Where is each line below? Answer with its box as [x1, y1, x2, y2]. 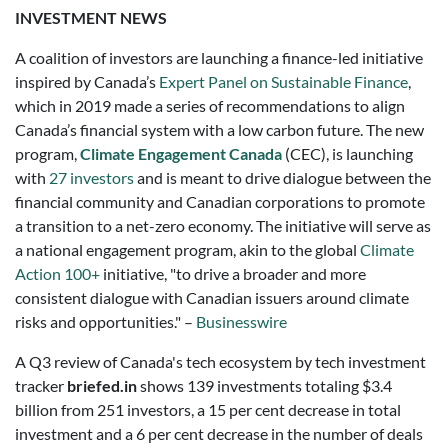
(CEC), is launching [282, 144, 413, 163]
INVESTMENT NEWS [15, 8, 167, 27]
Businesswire [196, 312, 287, 331]
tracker [15, 376, 67, 395]
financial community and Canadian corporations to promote [15, 192, 425, 211]
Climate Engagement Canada [80, 144, 282, 163]
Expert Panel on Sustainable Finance [159, 72, 408, 91]
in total [349, 400, 401, 419]
